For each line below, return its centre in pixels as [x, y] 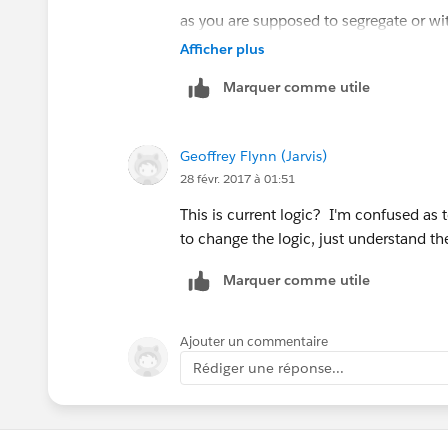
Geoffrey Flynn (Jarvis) [253, 155]
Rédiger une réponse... [268, 367]
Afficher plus [222, 48]
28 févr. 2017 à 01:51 [237, 178]
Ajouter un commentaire [254, 341]
